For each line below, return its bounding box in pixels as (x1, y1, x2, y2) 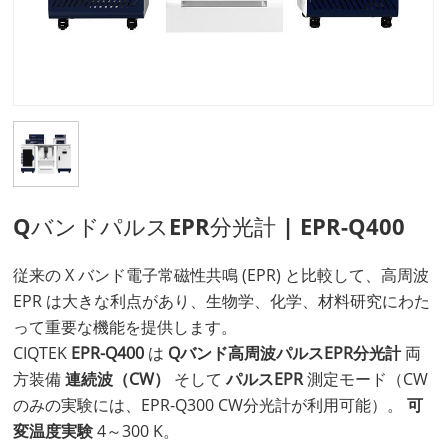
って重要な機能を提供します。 (13, 315, 238, 338)
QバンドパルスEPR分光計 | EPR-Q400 (13, 210, 406, 242)
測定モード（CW (307, 367, 429, 390)
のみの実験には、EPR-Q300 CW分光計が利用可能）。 (13, 393, 408, 416)
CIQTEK (13, 341, 72, 364)
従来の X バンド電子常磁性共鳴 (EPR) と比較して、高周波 (13, 263, 430, 286)
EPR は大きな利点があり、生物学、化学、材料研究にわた (13, 289, 431, 312)
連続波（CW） (65, 367, 175, 390)
